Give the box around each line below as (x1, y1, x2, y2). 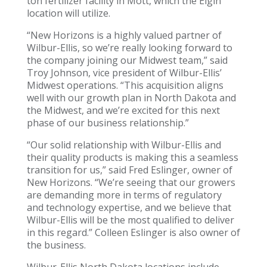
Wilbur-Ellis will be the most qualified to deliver (26, 213, 234, 227)
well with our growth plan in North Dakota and (26, 91, 236, 105)
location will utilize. (26, 7, 110, 20)
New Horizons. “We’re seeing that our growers (26, 176, 235, 190)
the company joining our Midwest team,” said (26, 54, 228, 67)
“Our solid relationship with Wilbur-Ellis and (26, 138, 221, 152)
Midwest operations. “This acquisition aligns (26, 79, 223, 92)
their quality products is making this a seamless (26, 151, 238, 164)
